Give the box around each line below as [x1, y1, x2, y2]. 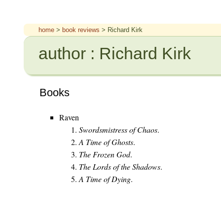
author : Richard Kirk [38, 44, 191, 63]
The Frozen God [79, 148, 130, 159]
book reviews [62, 26, 100, 34]
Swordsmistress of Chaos [79, 124, 157, 135]
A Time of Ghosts [79, 136, 133, 147]
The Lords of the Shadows [79, 161, 160, 172]
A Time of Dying [79, 173, 131, 184]
